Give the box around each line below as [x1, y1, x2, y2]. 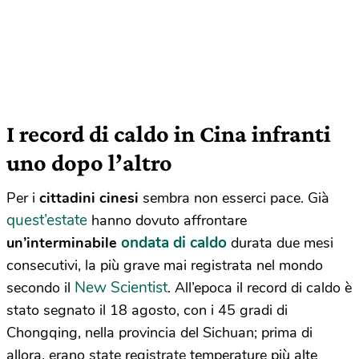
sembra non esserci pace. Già [139, 188, 329, 208]
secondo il [6, 278, 75, 298]
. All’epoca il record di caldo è [167, 278, 352, 298]
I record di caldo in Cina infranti [6, 120, 331, 147]
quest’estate [6, 210, 87, 232]
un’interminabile [6, 233, 121, 253]
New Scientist [75, 277, 167, 299]
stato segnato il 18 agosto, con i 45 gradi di [6, 301, 288, 321]
